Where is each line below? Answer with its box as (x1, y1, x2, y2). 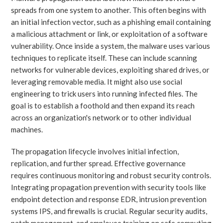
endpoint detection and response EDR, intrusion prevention (11, 194, 207, 204)
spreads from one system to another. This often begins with (11, 5, 207, 14)
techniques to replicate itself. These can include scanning (11, 53, 198, 62)
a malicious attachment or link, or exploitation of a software (11, 29, 208, 38)
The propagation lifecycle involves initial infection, (11, 146, 179, 156)
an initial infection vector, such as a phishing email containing (11, 17, 212, 26)
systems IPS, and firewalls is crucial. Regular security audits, (11, 206, 208, 216)
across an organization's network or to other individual (11, 112, 192, 122)
